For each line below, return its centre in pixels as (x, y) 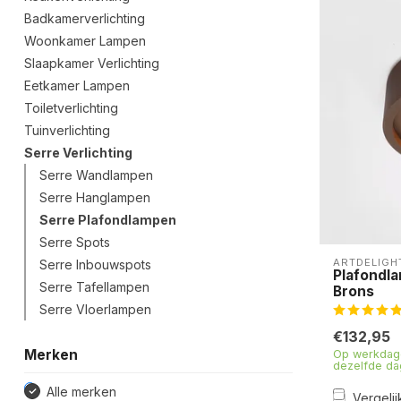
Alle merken (81, 391)
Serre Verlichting (78, 152)
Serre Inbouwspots (95, 264)
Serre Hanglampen (95, 197)
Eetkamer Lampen (77, 85)
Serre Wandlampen (96, 175)
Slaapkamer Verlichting (92, 63)
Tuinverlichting (67, 130)
